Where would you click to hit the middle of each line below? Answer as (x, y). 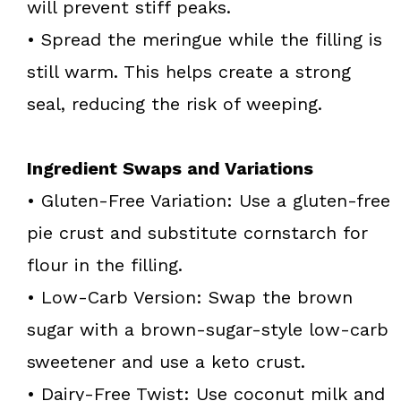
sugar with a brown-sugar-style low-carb (208, 329)
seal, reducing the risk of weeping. (175, 103)
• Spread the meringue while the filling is (205, 39)
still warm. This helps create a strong (189, 71)
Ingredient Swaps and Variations (170, 168)
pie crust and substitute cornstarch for (197, 232)
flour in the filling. (105, 264)
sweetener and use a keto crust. (166, 361)
